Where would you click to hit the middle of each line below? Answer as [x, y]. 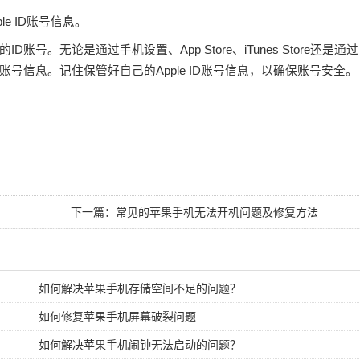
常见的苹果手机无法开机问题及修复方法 [217, 212]
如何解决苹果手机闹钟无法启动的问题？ [140, 344]
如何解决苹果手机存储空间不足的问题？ [140, 288]
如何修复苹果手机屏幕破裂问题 [118, 316]
